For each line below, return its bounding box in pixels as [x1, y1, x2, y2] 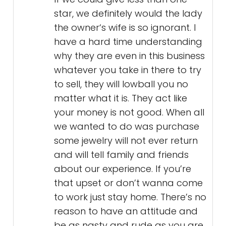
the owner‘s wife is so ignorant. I [54, 21, 196, 34]
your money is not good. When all [54, 106, 204, 119]
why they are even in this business [54, 49, 205, 62]
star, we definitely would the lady [54, 7, 202, 20]
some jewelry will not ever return [54, 134, 198, 147]
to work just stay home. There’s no [54, 191, 206, 203]
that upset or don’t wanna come [54, 177, 203, 189]
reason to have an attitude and [54, 205, 198, 217]
